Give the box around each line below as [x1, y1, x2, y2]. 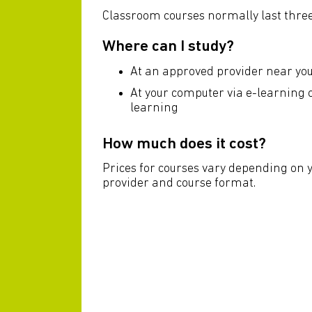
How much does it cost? [102, 136, 266, 153]
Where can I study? [102, 39, 234, 55]
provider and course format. [102, 177, 256, 190]
